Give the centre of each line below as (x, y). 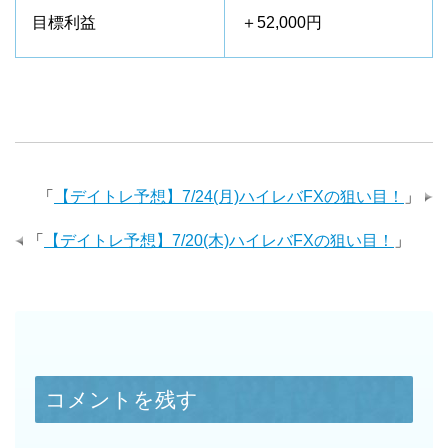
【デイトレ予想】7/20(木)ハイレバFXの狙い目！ (219, 240)
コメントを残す (121, 399)
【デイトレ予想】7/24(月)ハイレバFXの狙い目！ (229, 196)
